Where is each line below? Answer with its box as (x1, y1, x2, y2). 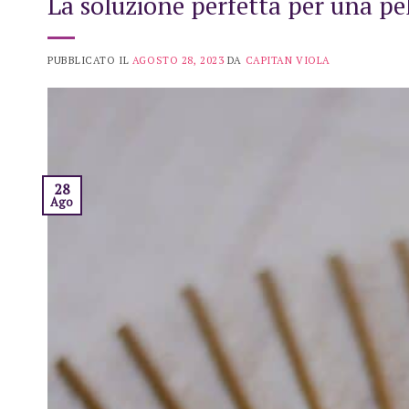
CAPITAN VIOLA (245, 52, 330, 67)
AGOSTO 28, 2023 (131, 52, 225, 67)
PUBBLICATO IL (47, 52, 132, 67)
